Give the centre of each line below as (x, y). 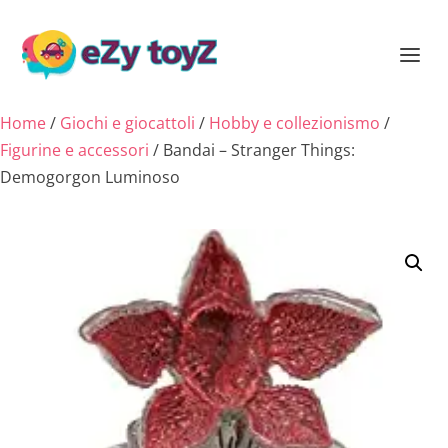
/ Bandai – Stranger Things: (252, 150)
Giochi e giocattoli (127, 123)
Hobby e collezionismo (294, 123)
